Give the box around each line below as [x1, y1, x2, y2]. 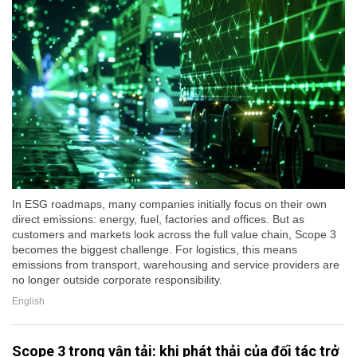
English [12, 295, 45, 307]
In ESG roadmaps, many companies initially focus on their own [12, 197, 327, 210]
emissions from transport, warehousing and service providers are [12, 257, 339, 271]
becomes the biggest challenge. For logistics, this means [12, 242, 297, 256]
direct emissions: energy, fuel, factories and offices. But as [12, 212, 304, 226]
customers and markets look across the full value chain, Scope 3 [12, 227, 336, 241]
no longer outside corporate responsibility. [12, 273, 222, 286]
